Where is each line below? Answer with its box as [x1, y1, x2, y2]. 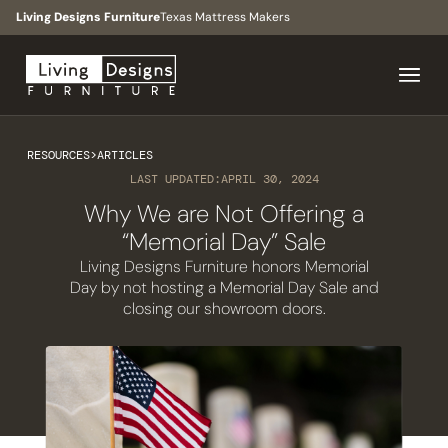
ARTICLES [96, 146, 153, 163]
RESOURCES [26, 146, 90, 163]
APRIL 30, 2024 [220, 170, 319, 187]
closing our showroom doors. [122, 297, 326, 319]
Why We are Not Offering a [84, 197, 364, 229]
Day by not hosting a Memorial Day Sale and [69, 276, 379, 298]
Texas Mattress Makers [160, 9, 290, 25]
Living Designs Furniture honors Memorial [79, 255, 369, 277]
